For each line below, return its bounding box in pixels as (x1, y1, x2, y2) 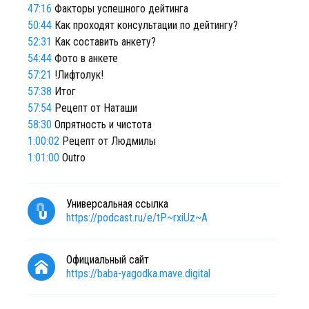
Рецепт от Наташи (52, 101, 137, 114)
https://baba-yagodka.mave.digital (66, 267, 210, 280)
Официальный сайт (66, 253, 149, 266)
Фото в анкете (52, 52, 118, 65)
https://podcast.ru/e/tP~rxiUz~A (66, 211, 208, 224)
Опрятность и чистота (52, 118, 152, 131)
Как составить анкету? (52, 35, 156, 48)
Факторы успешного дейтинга (52, 2, 188, 15)
